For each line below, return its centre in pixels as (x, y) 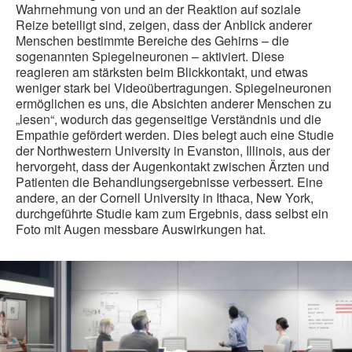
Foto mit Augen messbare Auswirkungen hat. (141, 229)
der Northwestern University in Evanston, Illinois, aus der (173, 151)
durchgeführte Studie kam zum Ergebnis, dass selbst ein (172, 214)
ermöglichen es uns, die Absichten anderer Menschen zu (174, 104)
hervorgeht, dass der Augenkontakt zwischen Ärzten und (172, 167)
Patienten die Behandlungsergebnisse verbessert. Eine (169, 182)
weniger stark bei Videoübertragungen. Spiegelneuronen (174, 88)
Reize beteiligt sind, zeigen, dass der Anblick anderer (164, 25)
